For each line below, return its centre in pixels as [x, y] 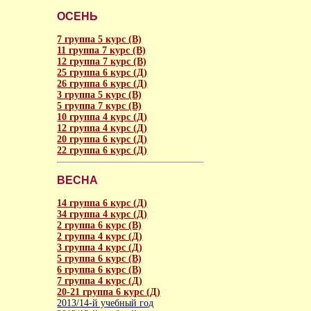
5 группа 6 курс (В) [100, 258]
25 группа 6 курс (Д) [102, 72]
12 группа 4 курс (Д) [102, 128]
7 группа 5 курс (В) [100, 39]
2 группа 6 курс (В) [100, 225]
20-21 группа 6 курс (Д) [109, 292]
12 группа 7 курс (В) [102, 61]
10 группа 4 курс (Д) [102, 117]
